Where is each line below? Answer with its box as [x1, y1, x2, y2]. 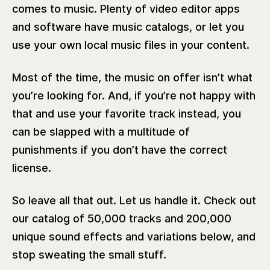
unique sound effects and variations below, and [12, 230, 256, 243]
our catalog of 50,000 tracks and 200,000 [12, 212, 231, 225]
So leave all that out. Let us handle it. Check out [12, 193, 256, 207]
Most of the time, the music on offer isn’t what [12, 71, 253, 84]
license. [12, 161, 51, 174]
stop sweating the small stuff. [12, 248, 166, 261]
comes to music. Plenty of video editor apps [12, 2, 240, 15]
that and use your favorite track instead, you [12, 107, 241, 120]
